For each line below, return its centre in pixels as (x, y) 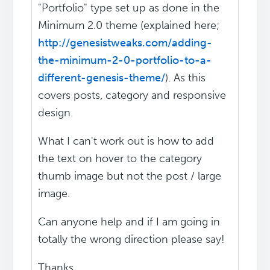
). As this (186, 78)
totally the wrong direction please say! (132, 240)
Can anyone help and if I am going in (129, 222)
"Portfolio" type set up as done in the (129, 8)
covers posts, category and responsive (132, 96)
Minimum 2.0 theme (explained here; (129, 26)
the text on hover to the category (120, 159)
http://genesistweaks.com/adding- (125, 43)
